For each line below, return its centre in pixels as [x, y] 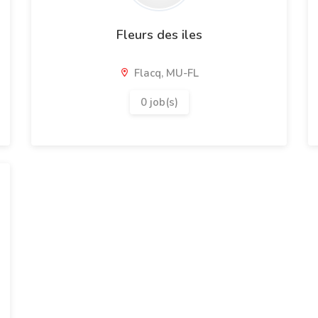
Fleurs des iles [159, 35]
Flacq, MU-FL [165, 73]
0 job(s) [159, 102]
